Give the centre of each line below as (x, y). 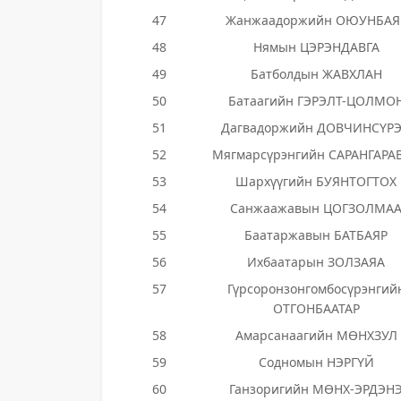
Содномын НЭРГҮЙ (316, 362)
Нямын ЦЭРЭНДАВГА (316, 47)
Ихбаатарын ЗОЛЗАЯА (316, 262)
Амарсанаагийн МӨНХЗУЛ (316, 335)
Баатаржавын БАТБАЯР (316, 235)
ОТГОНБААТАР (316, 308)
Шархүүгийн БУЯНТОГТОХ (316, 181)
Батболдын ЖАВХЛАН (316, 74)
